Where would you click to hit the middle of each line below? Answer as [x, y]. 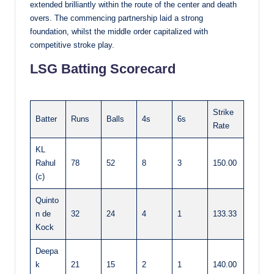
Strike [223, 113]
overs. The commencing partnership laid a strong [117, 18]
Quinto [47, 201]
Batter [46, 119]
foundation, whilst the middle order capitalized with [119, 32]
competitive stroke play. [72, 45]
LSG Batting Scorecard [103, 69]
